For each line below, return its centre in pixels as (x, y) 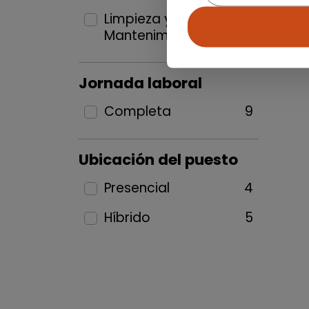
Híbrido (127, 218)
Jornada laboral (140, 83)
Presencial (137, 188)
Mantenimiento (153, 36)
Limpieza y (138, 19)
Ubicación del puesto (158, 160)
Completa (137, 111)
